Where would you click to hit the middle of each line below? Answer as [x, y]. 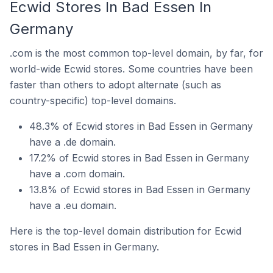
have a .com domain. [77, 174]
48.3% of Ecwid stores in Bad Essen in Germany [141, 126]
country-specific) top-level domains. [93, 101]
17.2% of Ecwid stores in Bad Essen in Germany [139, 158]
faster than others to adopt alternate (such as [115, 85]
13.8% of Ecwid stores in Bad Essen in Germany [140, 190]
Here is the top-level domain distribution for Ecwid [126, 231]
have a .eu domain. [73, 205]
